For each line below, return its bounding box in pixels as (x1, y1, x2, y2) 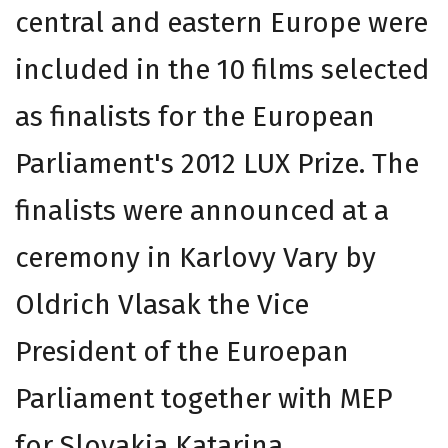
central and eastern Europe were (15, 5, 428, 39)
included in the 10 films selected (15, 52, 429, 86)
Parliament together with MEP (15, 381, 393, 415)
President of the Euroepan (15, 334, 349, 368)
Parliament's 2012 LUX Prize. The (15, 146, 419, 180)
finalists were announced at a (15, 193, 389, 227)
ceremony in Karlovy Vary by (15, 240, 376, 274)
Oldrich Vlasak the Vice (15, 287, 309, 321)
